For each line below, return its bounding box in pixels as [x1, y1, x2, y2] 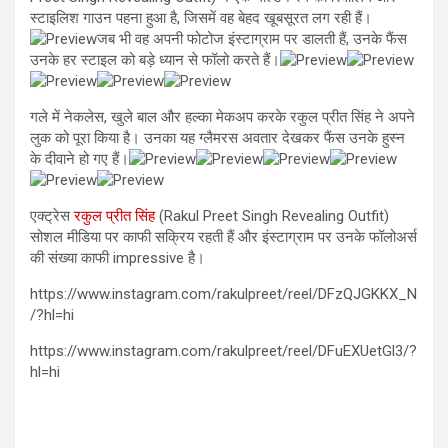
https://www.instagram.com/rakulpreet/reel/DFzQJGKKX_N [30, 284, 417, 303]
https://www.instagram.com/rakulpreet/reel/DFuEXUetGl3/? [30, 341, 417, 360]
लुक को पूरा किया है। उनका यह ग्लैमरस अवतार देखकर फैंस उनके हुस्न [30, 128, 405, 147]
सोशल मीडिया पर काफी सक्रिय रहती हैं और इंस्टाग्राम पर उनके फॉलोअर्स [30, 227, 417, 246]
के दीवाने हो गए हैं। [30, 149, 129, 168]
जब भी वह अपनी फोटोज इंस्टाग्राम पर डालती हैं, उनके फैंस [97, 29, 407, 48]
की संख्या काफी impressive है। [30, 248, 205, 267]
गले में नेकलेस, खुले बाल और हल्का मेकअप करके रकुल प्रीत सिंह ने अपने [30, 107, 415, 126]
